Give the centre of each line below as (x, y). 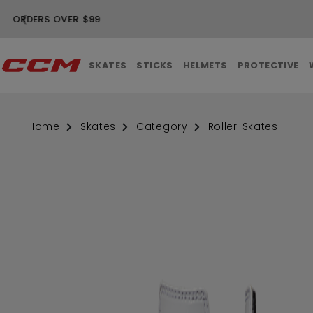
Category (162, 127)
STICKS (155, 65)
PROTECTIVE (268, 65)
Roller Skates (243, 127)
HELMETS (205, 65)
